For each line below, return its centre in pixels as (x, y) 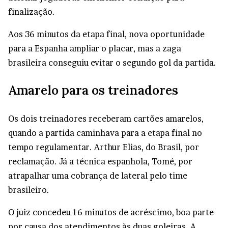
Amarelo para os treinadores (93, 91)
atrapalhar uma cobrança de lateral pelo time (98, 176)
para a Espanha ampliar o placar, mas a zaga (95, 49)
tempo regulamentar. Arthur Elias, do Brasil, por (104, 147)
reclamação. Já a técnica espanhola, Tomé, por (100, 162)
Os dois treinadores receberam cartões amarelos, (106, 119)
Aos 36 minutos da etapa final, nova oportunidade (106, 34)
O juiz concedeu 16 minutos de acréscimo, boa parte (111, 212)
